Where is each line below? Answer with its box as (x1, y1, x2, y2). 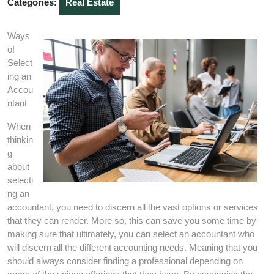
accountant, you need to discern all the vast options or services (7, 202, 258, 212)
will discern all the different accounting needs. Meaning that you (7, 242, 257, 253)
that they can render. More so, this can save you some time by (7, 215, 256, 226)
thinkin (7, 135, 33, 145)
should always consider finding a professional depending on (7, 256, 243, 266)
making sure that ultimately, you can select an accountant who (7, 229, 254, 239)
